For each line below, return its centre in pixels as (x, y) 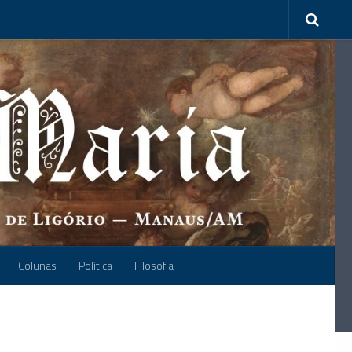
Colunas (37, 265)
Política (95, 265)
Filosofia (154, 265)
